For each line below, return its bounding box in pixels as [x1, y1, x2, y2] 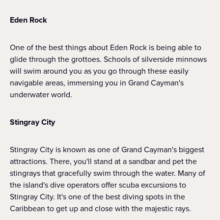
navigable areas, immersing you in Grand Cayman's [10, 77, 184, 88]
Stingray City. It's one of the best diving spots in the [10, 191, 185, 202]
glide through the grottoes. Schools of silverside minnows [10, 54, 207, 65]
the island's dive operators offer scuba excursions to [10, 179, 186, 191]
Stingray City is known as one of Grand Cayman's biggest [10, 144, 204, 155]
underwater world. [10, 89, 72, 100]
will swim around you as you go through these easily [10, 65, 189, 77]
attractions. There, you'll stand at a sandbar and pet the [10, 156, 197, 167]
